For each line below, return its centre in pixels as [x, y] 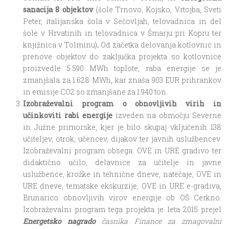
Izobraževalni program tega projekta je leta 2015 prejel [122, 209]
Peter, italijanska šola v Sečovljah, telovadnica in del [122, 21]
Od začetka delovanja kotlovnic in [161, 45]
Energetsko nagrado [60, 221]
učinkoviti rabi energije [68, 115]
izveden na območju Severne [167, 115]
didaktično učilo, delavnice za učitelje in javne [122, 162]
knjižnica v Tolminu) [60, 45]
